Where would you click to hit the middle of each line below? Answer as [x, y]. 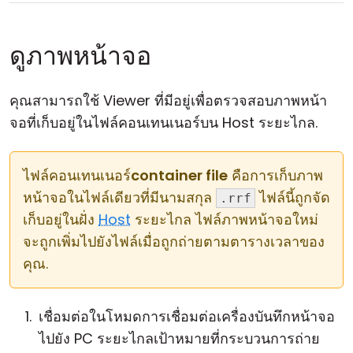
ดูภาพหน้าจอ [80, 56]
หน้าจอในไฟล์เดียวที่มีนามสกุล [119, 197]
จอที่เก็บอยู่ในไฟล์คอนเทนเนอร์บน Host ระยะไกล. [163, 123]
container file [179, 175]
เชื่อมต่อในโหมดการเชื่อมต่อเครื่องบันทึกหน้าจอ [187, 316]
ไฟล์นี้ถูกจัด [293, 197]
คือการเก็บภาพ [275, 175]
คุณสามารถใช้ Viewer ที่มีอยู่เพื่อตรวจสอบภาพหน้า [168, 100]
